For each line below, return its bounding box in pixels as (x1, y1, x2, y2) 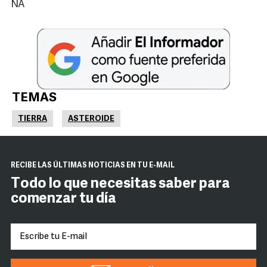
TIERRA (18, 115, 47, 123)
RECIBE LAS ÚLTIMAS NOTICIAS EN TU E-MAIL (11, 162, 175, 170)
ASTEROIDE (68, 115, 114, 123)
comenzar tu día (11, 192, 116, 207)
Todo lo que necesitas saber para (11, 177, 230, 192)
